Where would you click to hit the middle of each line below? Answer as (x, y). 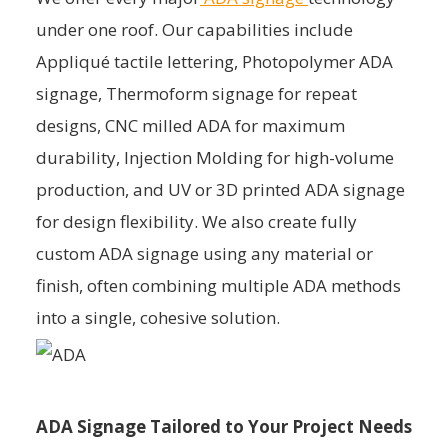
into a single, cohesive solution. (158, 318)
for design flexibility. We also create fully (196, 222)
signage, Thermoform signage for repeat (196, 94)
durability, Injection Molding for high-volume (215, 158)
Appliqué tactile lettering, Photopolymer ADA (214, 62)
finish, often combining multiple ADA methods (218, 286)
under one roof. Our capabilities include (194, 30)
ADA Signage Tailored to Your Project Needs (224, 427)
